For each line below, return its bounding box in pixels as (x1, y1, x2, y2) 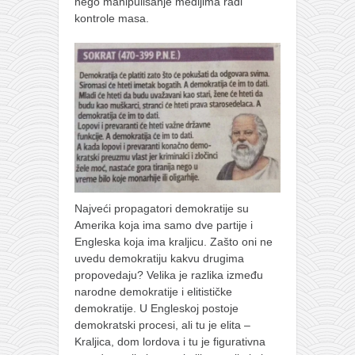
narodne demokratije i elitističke (74, 284, 232, 298)
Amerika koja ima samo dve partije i (74, 218, 253, 231)
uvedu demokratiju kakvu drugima (74, 251, 244, 265)
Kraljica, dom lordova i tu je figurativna (74, 334, 265, 348)
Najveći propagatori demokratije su (74, 201, 249, 215)
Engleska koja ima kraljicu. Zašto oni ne (74, 235, 273, 248)
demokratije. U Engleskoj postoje (74, 301, 239, 315)
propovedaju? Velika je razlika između (74, 268, 263, 281)
